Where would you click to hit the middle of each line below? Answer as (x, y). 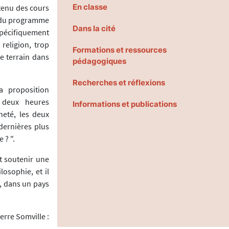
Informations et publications (125, 104)
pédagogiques (99, 61)
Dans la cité (94, 29)
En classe (90, 7)
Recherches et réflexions (119, 83)
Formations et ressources (120, 50)
